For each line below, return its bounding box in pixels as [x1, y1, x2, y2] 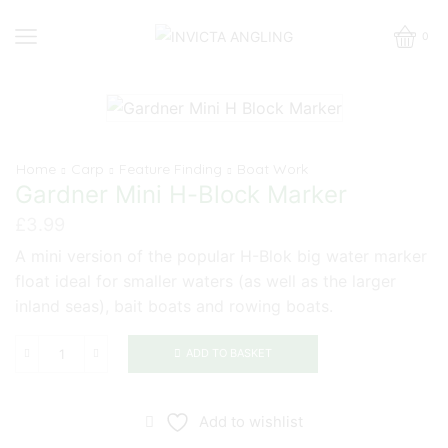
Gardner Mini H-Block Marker [15, 179, 347, 209]
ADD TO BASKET [186, 346, 272, 361]
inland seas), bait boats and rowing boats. [15, 295, 333, 316]
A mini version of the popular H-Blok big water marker [15, 245, 427, 266]
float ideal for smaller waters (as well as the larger [15, 270, 396, 291]
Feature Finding [119, 159, 222, 178]
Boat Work [237, 159, 308, 178]
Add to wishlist [199, 412, 303, 431]
